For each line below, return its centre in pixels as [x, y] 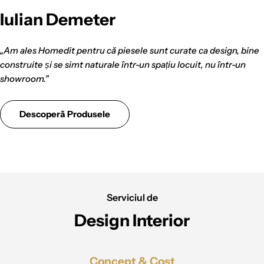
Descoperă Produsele [65, 114]
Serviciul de [132, 198]
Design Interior [132, 221]
